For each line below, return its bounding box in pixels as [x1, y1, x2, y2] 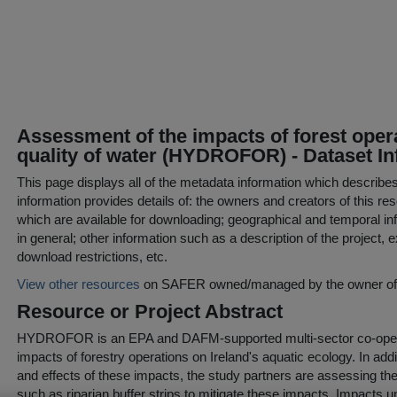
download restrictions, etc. [17, 249, 167, 264]
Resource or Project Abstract [17, 300, 283, 323]
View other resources [17, 276, 140, 292]
